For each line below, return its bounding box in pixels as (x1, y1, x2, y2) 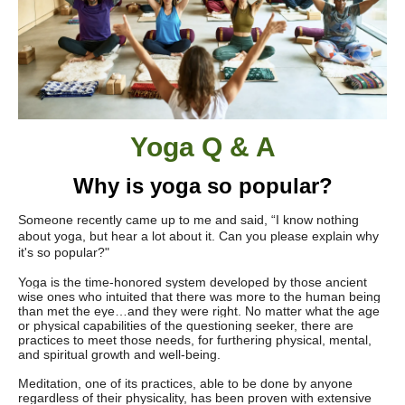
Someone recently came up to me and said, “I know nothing (18, 212, 359, 227)
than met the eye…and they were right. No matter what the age (18, 304, 380, 318)
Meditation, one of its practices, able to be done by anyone (18, 376, 353, 391)
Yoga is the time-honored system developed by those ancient (18, 275, 367, 289)
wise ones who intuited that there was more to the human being (18, 289, 381, 304)
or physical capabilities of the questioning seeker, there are (18, 318, 353, 333)
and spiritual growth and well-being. (18, 347, 224, 362)
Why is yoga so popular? (72, 174, 333, 198)
